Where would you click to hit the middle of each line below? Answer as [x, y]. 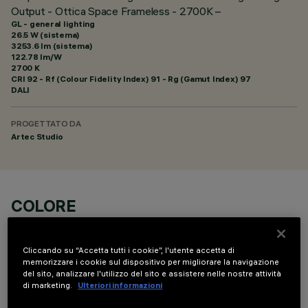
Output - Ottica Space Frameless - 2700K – [116, 11]
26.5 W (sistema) [46, 35]
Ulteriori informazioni [120, 286]
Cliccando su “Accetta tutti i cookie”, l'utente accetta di [129, 251]
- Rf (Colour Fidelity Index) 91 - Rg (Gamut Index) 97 [144, 79]
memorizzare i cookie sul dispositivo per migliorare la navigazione [151, 262]
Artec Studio [37, 136]
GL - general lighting [53, 24]
